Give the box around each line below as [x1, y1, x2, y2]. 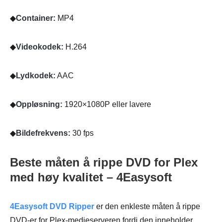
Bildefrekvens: [16, 129, 70, 138]
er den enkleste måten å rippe [94, 202, 200, 211]
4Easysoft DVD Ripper [10, 202, 94, 211]
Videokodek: [16, 43, 63, 52]
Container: [16, 14, 55, 23]
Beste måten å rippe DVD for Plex [10, 156, 198, 169]
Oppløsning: [16, 100, 62, 109]
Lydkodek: [16, 71, 55, 80]
